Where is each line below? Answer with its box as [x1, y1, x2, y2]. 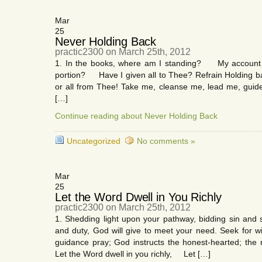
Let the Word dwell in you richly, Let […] [55, 249, 211, 258]
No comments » [137, 136, 195, 146]
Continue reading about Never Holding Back [55, 111, 218, 120]
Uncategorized [67, 136, 123, 146]
